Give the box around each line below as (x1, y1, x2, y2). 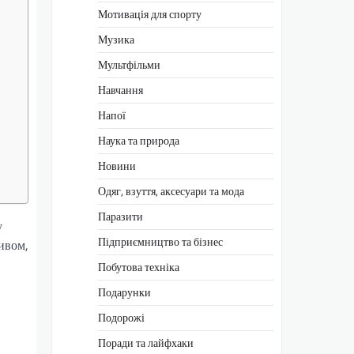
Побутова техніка (98, 258, 179, 276)
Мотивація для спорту (98, 5, 201, 23)
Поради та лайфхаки (98, 333, 194, 352)
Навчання (98, 81, 143, 99)
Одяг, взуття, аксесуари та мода (98, 182, 244, 200)
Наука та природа (98, 131, 179, 149)
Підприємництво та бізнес (98, 232, 223, 250)
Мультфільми (98, 55, 160, 73)
